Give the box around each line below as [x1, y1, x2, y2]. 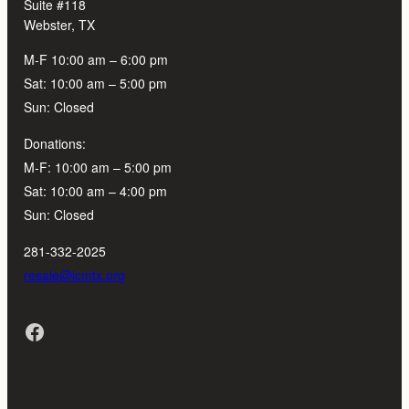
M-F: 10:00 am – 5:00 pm [23, 158, 172, 177]
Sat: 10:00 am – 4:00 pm [23, 182, 167, 201]
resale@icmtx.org [23, 266, 125, 285]
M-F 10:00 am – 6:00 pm [23, 50, 168, 69]
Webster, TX [23, 16, 95, 35]
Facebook [22, 314, 34, 347]
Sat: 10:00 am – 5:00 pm [23, 74, 167, 93]
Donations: [23, 134, 86, 153]
